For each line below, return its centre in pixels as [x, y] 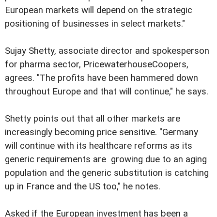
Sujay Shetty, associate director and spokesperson [107, 51]
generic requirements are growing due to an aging [106, 159]
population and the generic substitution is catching [107, 173]
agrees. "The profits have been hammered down [101, 78]
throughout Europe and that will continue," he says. [108, 91]
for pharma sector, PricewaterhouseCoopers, [97, 64]
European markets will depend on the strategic [99, 10]
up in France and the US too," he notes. [83, 186]
